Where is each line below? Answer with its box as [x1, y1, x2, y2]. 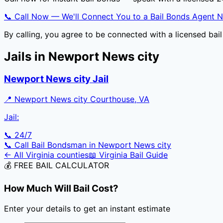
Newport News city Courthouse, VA [14, 94, 149, 105]
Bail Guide [127, 150, 168, 160]
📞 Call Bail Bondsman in [4, 140, 98, 150]
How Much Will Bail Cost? [4, 182, 118, 194]
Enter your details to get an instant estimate [4, 203, 170, 214]
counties [54, 150, 89, 160]
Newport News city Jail [4, 73, 109, 85]
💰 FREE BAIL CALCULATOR [4, 160, 109, 171]
